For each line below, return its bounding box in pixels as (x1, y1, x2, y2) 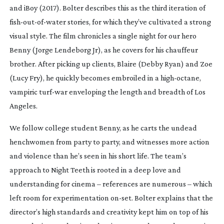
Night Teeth (50, 165, 89, 174)
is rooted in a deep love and (89, 165, 181, 174)
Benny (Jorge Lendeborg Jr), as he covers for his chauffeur (9, 45, 198, 54)
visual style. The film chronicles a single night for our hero (9, 31, 196, 40)
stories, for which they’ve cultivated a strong (65, 17, 211, 26)
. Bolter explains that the (131, 193, 213, 202)
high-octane (160, 73, 199, 82)
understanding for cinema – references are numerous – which (9, 179, 212, 188)
